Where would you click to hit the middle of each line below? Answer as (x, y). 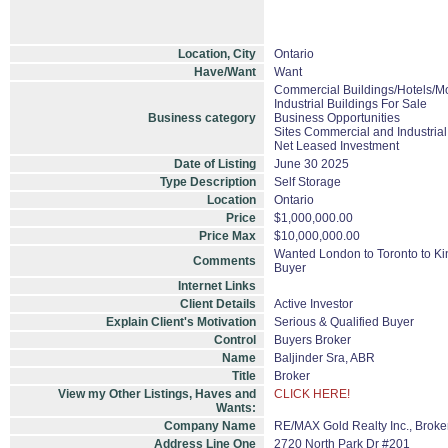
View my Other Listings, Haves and (157, 394)
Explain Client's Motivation (181, 322)
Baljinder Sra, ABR (324, 358)
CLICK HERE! (312, 394)
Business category (202, 118)
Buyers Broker (312, 340)
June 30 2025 (311, 164)
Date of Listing (215, 164)
